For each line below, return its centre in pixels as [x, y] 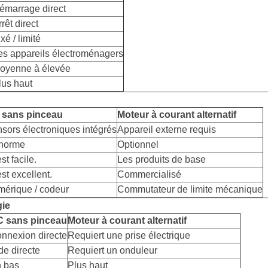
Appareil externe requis [167, 130]
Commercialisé [149, 175]
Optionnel [138, 145]
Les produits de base [162, 160]
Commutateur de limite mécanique [190, 190]
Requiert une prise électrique [129, 236]
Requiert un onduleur [112, 251]
